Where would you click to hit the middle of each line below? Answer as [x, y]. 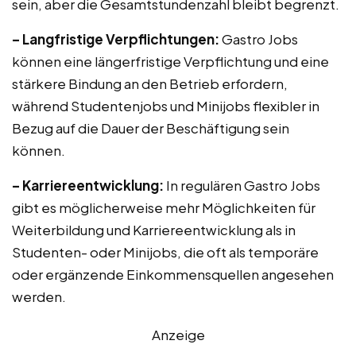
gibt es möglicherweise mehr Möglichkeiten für [164, 207]
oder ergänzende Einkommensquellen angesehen [173, 274]
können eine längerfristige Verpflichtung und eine [170, 61]
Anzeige [178, 335]
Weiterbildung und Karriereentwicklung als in [154, 230]
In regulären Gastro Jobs [242, 185]
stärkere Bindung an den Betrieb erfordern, [150, 83]
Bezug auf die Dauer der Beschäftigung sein [151, 128]
